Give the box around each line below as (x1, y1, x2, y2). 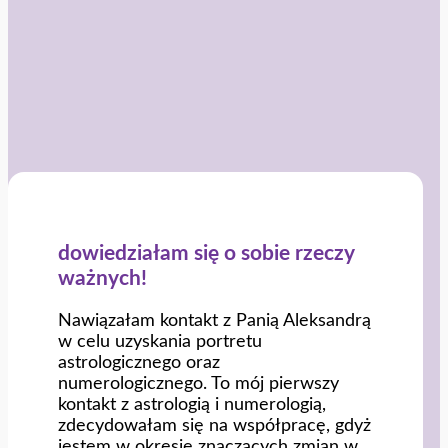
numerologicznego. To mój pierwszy (58, 374, 339, 392)
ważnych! (58, 268, 147, 290)
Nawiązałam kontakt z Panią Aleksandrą (58, 311, 371, 329)
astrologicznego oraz (58, 353, 220, 371)
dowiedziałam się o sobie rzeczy (58, 243, 354, 265)
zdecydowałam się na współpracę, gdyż (58, 416, 371, 434)
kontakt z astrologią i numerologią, (58, 395, 326, 413)
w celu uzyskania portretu (58, 332, 262, 350)
